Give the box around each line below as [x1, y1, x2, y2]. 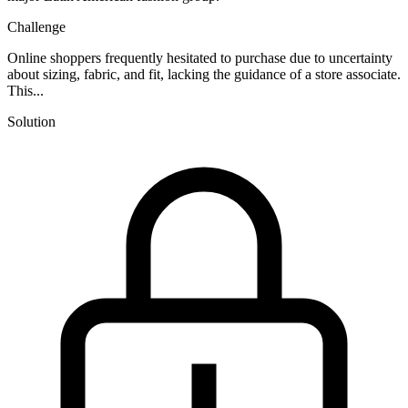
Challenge [7, 18, 66, 35]
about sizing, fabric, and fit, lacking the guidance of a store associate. [7, 66, 401, 82]
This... [7, 82, 44, 98]
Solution [7, 113, 56, 129]
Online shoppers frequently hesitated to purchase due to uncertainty [7, 49, 393, 66]
